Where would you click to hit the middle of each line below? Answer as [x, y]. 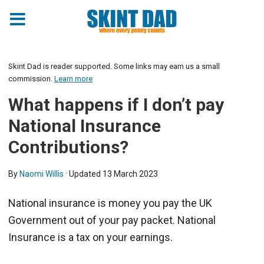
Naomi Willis [42, 174]
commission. [31, 79]
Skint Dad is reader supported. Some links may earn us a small [114, 66]
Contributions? [68, 147]
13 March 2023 [130, 174]
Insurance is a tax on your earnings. [90, 237]
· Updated [83, 174]
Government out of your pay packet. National [112, 220]
